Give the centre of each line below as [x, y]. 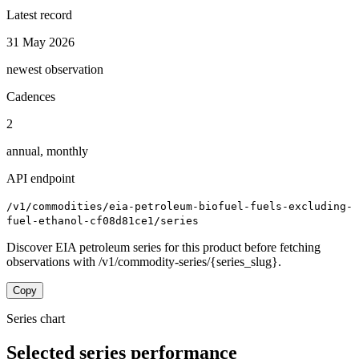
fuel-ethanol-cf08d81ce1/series [103, 220]
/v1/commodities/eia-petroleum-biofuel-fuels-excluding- [179, 206]
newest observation [55, 69]
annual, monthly [47, 151]
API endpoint [40, 178]
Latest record [39, 14]
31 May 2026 [40, 42]
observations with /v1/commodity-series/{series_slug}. [144, 261]
